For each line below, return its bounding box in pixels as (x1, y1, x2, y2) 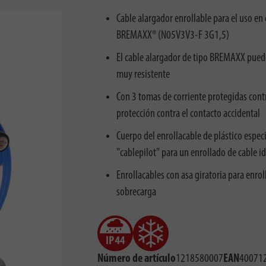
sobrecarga (116, 186, 156, 198)
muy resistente (116, 69, 170, 81)
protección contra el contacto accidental (116, 108, 260, 120)
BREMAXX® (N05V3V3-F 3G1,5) (116, 30, 229, 42)
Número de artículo (97, 253, 176, 265)
